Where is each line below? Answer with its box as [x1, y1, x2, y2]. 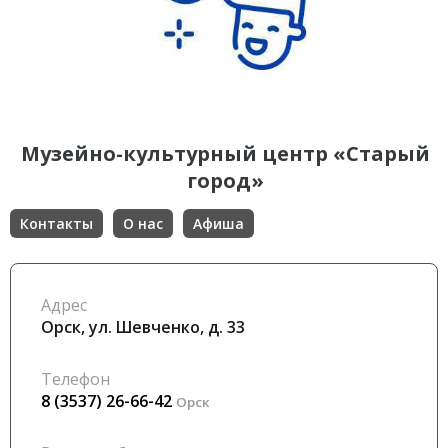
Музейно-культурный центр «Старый [21, 140, 430, 168]
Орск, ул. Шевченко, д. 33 [41, 316, 245, 339]
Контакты [20, 214, 93, 234]
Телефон [41, 368, 110, 391]
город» [187, 167, 264, 195]
